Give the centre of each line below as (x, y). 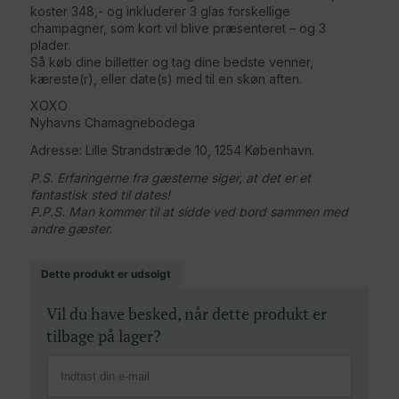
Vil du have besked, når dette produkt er (187, 314)
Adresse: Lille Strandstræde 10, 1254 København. (172, 151)
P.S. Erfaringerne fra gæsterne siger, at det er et (171, 178)
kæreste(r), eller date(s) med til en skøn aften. (166, 78)
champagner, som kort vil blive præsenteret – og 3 (178, 28)
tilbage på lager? (104, 336)
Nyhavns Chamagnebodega (113, 123)
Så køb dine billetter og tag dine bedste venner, (172, 61)
